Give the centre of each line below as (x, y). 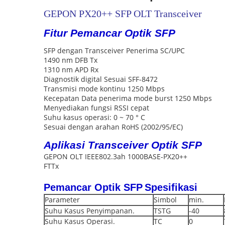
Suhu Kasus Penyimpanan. (90, 211)
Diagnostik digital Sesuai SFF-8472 (101, 79)
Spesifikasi (171, 187)
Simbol (165, 200)
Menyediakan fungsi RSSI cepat (96, 108)
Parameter (62, 200)
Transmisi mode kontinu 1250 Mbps (104, 89)
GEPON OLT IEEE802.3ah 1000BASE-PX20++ (116, 156)
